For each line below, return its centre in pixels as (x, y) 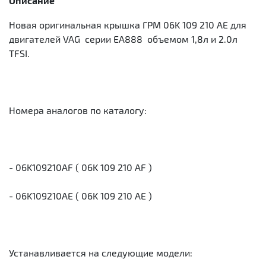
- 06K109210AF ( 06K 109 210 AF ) (80, 167)
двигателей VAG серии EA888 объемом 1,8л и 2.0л (123, 39)
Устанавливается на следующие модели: (101, 253)
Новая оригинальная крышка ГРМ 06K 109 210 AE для (128, 25)
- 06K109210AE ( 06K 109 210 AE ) (80, 196)
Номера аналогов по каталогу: (78, 110)
